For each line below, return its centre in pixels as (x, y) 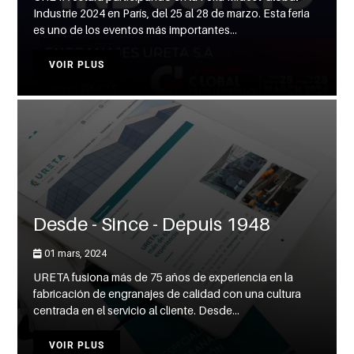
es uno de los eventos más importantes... (136, 30)
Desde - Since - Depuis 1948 (152, 224)
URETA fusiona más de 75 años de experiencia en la (164, 277)
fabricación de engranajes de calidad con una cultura (168, 294)
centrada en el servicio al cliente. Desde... (137, 311)
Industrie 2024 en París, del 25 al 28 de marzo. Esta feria (172, 13)
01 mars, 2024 (75, 254)
